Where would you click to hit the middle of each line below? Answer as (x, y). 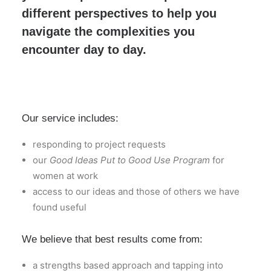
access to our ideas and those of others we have (136, 191)
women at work (65, 176)
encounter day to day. (84, 50)
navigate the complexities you (108, 31)
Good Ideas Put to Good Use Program (130, 160)
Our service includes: (70, 118)
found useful (60, 207)
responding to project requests (99, 144)
